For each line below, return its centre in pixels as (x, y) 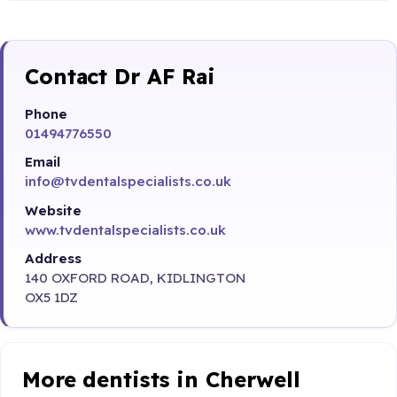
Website (53, 210)
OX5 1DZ (51, 298)
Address (53, 259)
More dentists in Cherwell (161, 379)
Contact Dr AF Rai (120, 77)
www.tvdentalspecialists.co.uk (125, 230)
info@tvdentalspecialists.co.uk (128, 182)
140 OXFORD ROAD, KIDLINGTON (135, 278)
